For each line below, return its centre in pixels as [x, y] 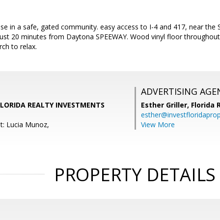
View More [158, 124]
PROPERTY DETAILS [135, 175]
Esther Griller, [166, 105]
